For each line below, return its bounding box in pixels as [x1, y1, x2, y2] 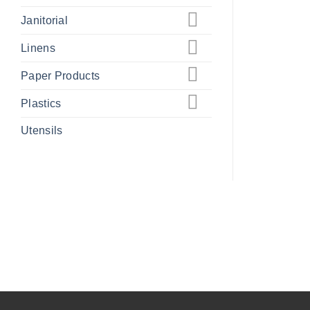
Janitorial [21, 15, 68, 27]
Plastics [21, 97, 62, 109]
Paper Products [21, 69, 100, 82]
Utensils [21, 124, 63, 136]
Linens [21, 42, 55, 55]
